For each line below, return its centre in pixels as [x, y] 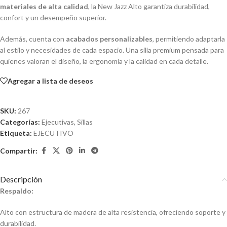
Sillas [85, 122]
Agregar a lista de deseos [50, 81]
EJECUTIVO [53, 133]
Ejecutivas [58, 122]
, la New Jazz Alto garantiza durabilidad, [149, 7]
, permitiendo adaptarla [189, 39]
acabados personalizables [109, 39]
